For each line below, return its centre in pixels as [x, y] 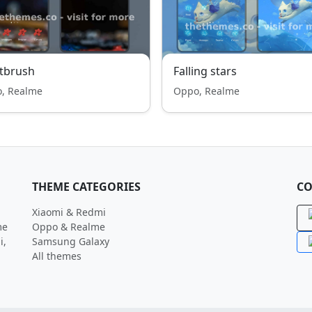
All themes [57, 256]
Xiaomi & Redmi [69, 212]
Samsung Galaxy [71, 241]
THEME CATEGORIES [86, 187]
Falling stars [205, 71]
